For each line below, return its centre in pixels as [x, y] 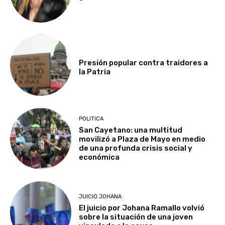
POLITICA [91, 119]
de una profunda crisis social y [136, 148]
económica [99, 157]
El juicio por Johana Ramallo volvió [142, 208]
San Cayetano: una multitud [131, 130]
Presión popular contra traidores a [144, 63]
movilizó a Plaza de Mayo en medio [142, 139]
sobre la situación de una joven [136, 217]
